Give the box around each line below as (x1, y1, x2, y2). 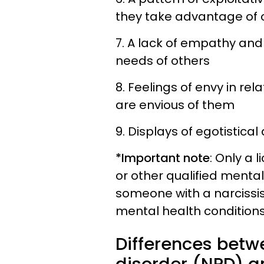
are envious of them (115, 97, 235, 113)
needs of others (115, 52, 210, 69)
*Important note (115, 150, 210, 166)
